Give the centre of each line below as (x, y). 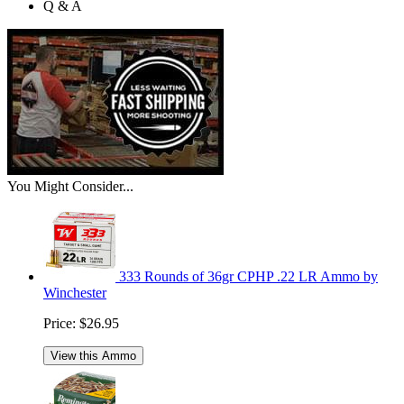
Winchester (75, 292)
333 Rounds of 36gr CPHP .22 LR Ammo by (248, 276)
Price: (60, 323)
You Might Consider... (70, 186)
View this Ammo (93, 355)
